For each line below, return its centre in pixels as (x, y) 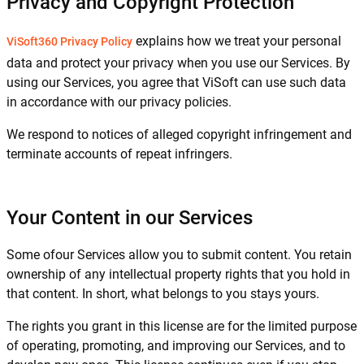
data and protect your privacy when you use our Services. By (178, 63)
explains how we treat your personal (237, 41)
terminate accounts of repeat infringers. (119, 154)
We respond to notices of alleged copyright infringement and (179, 134)
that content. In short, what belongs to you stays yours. (163, 294)
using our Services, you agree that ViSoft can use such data (176, 82)
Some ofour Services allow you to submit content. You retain (179, 255)
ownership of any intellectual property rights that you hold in (178, 274)
